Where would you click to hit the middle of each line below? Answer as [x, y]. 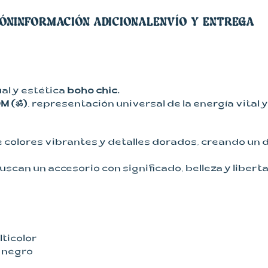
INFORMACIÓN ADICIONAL [83, 22]
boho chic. [93, 92]
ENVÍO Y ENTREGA [204, 22]
